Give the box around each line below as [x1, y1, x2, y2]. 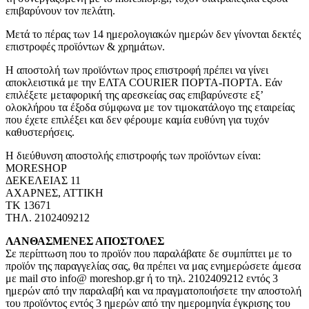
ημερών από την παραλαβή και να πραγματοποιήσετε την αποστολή [6, 285, 301, 297]
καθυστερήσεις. [6, 126, 74, 139]
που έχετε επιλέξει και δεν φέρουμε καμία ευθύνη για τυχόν [6, 114, 269, 126]
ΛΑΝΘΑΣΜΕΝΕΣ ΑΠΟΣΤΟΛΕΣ [6, 235, 164, 248]
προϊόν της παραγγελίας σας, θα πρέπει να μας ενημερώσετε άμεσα [6, 260, 301, 272]
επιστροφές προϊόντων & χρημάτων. [6, 41, 165, 53]
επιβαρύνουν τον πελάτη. [6, 5, 115, 17]
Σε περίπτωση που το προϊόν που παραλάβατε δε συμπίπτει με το [6, 248, 292, 260]
